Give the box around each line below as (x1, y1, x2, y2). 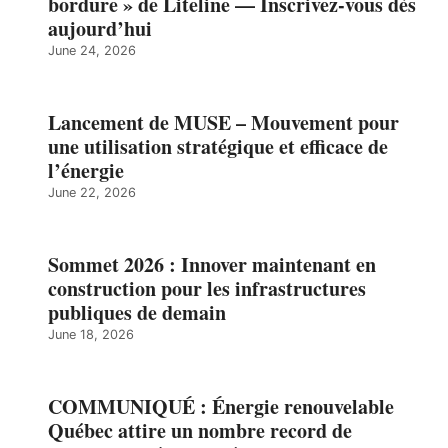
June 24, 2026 (48, 42, 136, 58)
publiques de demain (48, 297, 226, 327)
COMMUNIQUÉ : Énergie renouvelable (48, 391, 394, 421)
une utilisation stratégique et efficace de (48, 131, 388, 161)
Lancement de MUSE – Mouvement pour (48, 107, 399, 137)
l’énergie (48, 155, 124, 185)
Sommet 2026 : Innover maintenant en (48, 249, 376, 279)
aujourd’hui (48, 13, 152, 43)
